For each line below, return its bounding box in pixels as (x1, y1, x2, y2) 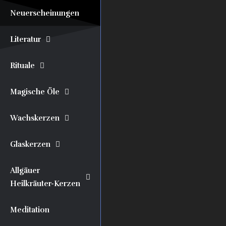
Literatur (10, 35, 41, 44)
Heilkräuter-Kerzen (10, 179, 80, 188)
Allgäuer (10, 166, 40, 175)
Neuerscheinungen (10, 9, 79, 18)
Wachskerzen (10, 114, 60, 123)
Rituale (10, 61, 35, 70)
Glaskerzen (10, 140, 50, 149)
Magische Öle (10, 87, 60, 96)
